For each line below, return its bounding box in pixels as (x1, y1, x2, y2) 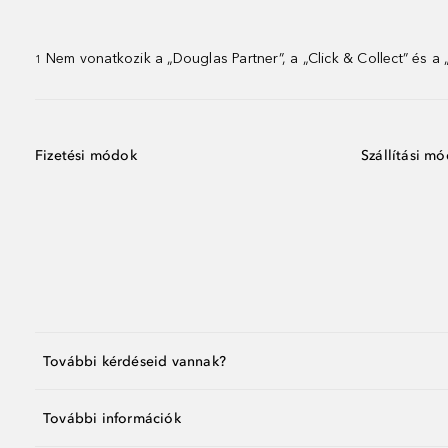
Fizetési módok (35, 147, 137, 164)
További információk (43, 409, 181, 427)
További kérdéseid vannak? (43, 352, 226, 370)
